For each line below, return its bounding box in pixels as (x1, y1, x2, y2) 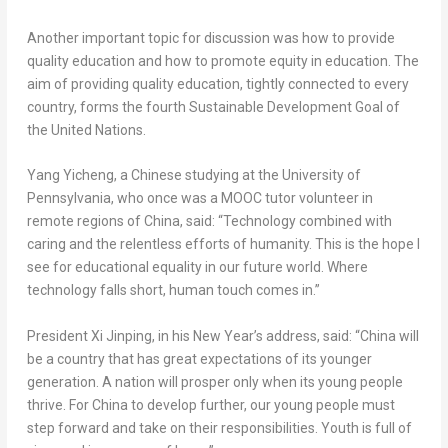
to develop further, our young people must (127, 396, 395, 413)
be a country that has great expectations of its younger (26, 350, 372, 367)
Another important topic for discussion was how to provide (26, 29, 395, 46)
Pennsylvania (26, 190, 111, 207)
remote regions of (26, 213, 144, 230)
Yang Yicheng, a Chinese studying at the (26, 167, 282, 184)
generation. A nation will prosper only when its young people (26, 373, 403, 390)
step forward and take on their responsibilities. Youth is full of (26, 419, 412, 436)
